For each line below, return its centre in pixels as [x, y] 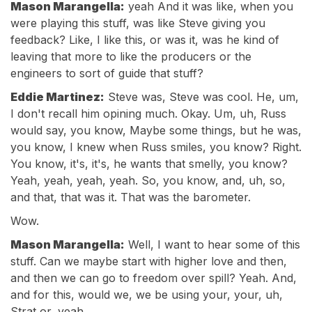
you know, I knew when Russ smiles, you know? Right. [156, 147]
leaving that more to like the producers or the [131, 56]
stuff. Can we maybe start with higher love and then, [149, 261]
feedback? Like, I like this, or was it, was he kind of [145, 40]
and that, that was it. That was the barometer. [131, 197]
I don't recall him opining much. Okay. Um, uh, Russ [148, 114]
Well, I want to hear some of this [212, 244]
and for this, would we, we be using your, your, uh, [147, 295]
